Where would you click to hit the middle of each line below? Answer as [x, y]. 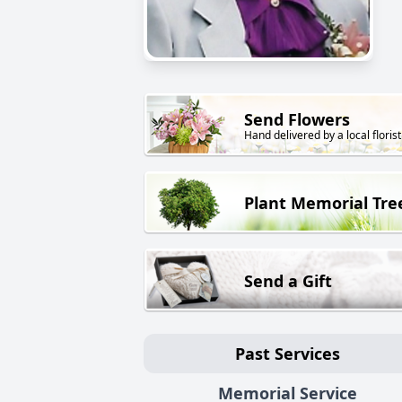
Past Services [287, 353]
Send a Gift [288, 280]
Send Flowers [297, 120]
